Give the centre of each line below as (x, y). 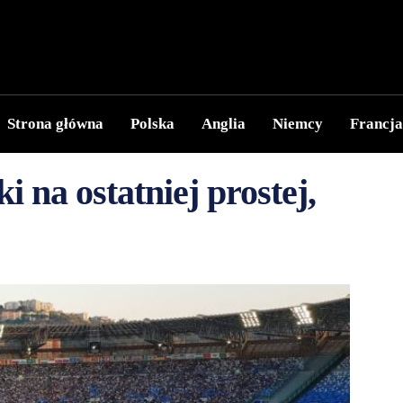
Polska (152, 124)
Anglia (224, 124)
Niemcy (298, 124)
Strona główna (55, 124)
